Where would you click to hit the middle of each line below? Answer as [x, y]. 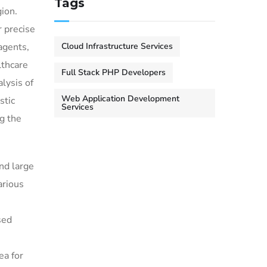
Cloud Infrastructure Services [117, 46]
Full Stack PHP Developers [114, 72]
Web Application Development [120, 99]
